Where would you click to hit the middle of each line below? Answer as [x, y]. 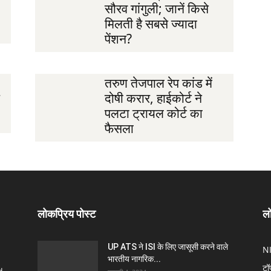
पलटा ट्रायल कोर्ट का [153, 113]
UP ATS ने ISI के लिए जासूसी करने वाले [168, 247]
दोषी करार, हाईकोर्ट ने [153, 98]
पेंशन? [118, 38]
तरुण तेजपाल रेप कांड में [158, 83]
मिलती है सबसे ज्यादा [151, 23]
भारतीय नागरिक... [134, 259]
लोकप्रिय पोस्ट [67, 214]
